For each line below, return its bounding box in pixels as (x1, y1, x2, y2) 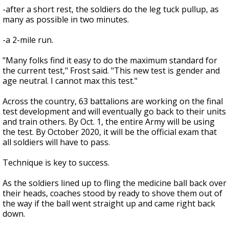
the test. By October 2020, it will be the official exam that (3, 126, 217, 138)
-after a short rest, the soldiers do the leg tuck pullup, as (3, 4, 219, 15)
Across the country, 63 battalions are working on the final (3, 96, 223, 107)
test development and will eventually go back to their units (3, 106, 226, 117)
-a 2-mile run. (3, 34, 53, 45)
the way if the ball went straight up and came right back (3, 198, 215, 209)
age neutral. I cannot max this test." (3, 75, 138, 86)
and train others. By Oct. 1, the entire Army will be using (3, 116, 215, 127)
